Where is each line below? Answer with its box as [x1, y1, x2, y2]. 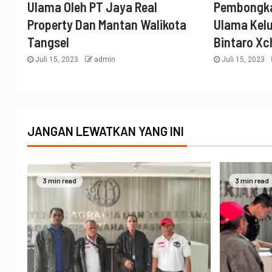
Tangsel [27, 34, 69, 50]
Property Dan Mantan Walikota [27, 16, 186, 33]
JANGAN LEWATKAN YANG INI [27, 124, 184, 139]
